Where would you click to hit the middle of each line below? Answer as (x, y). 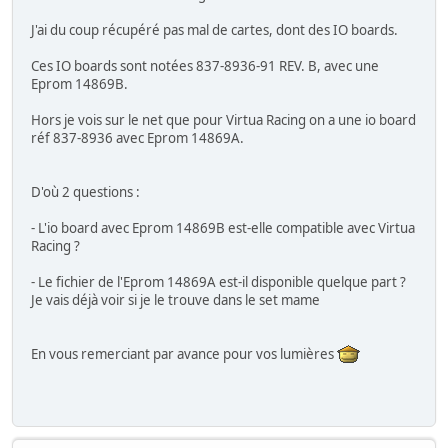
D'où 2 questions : (85, 192)
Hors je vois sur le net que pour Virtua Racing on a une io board (223, 120)
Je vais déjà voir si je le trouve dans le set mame (175, 300)
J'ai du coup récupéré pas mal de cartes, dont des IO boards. (214, 30)
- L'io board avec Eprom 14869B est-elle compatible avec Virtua (223, 228)
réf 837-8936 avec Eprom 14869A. (137, 138)
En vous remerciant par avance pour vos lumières (184, 354)
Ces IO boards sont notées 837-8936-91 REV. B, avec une (205, 66)
